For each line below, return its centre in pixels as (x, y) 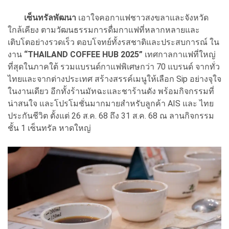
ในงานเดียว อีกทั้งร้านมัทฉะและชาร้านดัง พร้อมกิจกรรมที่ (111, 91)
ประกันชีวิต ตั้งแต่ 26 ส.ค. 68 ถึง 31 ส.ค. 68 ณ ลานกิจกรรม (111, 116)
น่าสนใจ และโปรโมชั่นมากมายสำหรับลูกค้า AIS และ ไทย (111, 103)
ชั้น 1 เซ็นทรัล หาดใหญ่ (49, 128)
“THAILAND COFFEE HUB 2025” (83, 54)
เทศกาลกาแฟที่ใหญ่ (179, 54)
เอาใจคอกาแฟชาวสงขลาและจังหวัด (142, 17)
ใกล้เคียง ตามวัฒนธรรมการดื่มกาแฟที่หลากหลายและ (104, 30)
